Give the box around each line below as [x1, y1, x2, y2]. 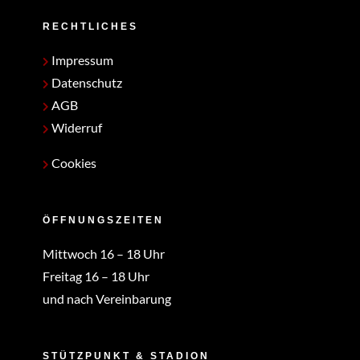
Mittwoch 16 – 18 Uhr [42, 246, 165, 262]
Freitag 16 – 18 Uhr [42, 268, 149, 284]
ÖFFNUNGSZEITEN [42, 215, 164, 227]
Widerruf [48, 120, 102, 136]
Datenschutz [48, 75, 122, 91]
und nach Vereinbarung [42, 291, 171, 307]
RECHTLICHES [42, 21, 138, 33]
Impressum [48, 52, 113, 68]
